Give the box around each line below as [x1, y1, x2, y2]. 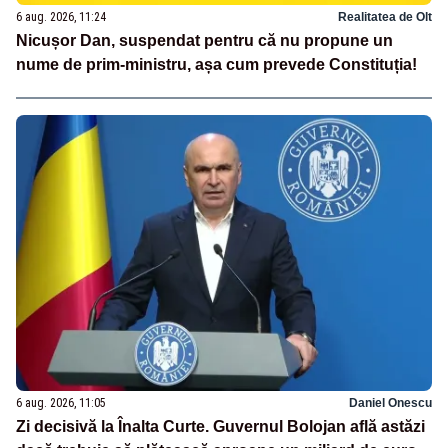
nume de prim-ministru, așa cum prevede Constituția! [16, 55, 417, 73]
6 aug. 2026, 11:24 [16, 9, 106, 24]
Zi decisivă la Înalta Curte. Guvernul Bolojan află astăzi [16, 418, 425, 436]
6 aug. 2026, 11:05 [16, 396, 106, 411]
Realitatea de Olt [338, 9, 432, 24]
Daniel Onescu [349, 396, 432, 411]
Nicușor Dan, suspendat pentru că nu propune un [16, 31, 393, 49]
